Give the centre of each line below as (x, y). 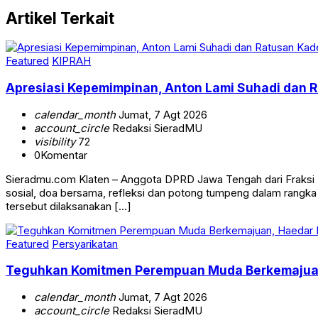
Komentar (64, 155)
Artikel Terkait (60, 18)
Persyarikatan (85, 243)
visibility (55, 141)
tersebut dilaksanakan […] (68, 206)
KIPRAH (71, 61)
